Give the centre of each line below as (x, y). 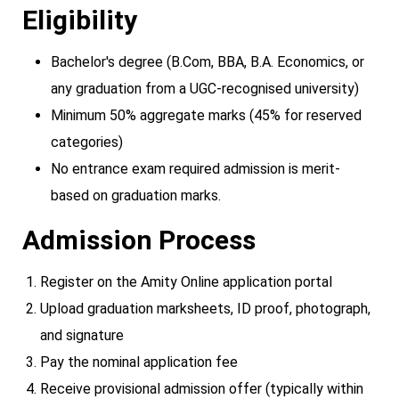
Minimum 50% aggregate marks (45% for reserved (206, 115)
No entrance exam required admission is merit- (195, 168)
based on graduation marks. (136, 195)
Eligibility (80, 20)
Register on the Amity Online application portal (186, 281)
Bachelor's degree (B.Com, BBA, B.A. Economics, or (208, 61)
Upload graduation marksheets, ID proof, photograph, (205, 308)
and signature (82, 335)
